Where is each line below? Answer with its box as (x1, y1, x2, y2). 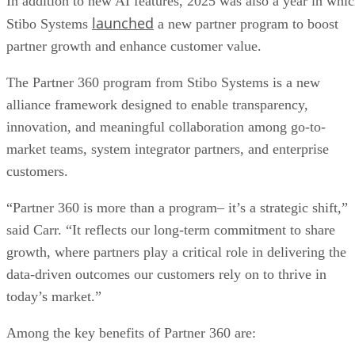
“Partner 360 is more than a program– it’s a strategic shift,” (6, 199, 348, 216)
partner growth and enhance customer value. (6, 37, 261, 54)
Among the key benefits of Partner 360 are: (6, 324, 260, 341)
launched (92, 13, 154, 32)
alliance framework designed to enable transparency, (6, 96, 308, 113)
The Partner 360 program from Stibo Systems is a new (6, 74, 320, 90)
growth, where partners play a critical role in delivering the (6, 243, 346, 260)
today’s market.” (6, 288, 101, 304)
